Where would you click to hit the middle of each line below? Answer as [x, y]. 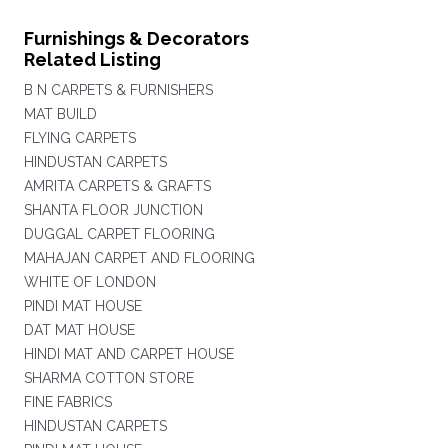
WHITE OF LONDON [89, 282]
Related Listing [92, 59]
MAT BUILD [60, 114]
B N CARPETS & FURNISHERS [118, 90]
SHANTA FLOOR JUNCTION [113, 210]
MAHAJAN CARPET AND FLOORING [139, 258]
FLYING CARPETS [79, 138]
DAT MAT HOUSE [79, 330]
